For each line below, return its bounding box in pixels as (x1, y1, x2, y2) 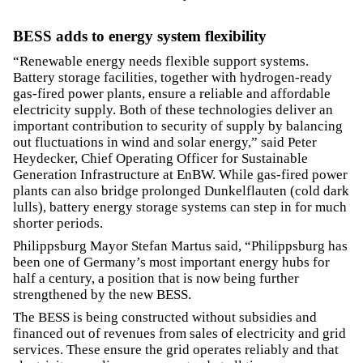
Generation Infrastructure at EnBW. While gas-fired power (13, 166, 348, 182)
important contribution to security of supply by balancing (13, 117, 343, 134)
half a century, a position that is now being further (13, 270, 299, 286)
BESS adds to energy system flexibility (13, 28, 267, 45)
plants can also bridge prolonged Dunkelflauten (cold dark (13, 182, 349, 199)
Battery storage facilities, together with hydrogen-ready (13, 69, 332, 85)
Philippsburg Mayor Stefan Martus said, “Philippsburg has (13, 237, 348, 254)
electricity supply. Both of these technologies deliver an (13, 101, 333, 117)
